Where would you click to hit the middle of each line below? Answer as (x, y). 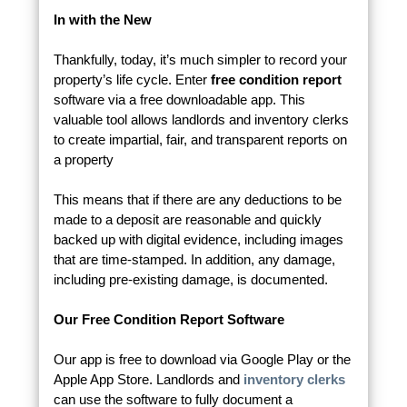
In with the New (102, 20)
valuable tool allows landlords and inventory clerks (201, 120)
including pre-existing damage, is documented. (190, 280)
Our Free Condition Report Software (169, 320)
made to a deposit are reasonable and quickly (187, 220)
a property (83, 160)
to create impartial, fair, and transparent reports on (200, 140)
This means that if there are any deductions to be (197, 200)
